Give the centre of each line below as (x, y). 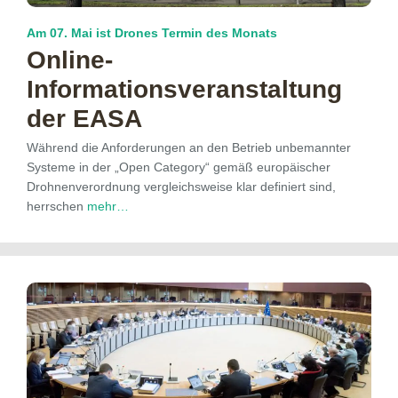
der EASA (84, 119)
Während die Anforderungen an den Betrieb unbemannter (189, 148)
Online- (70, 60)
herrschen (57, 207)
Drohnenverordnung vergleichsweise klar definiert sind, (181, 187)
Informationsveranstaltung (184, 90)
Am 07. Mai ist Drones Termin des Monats (152, 33)
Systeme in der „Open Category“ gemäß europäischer (179, 167)
